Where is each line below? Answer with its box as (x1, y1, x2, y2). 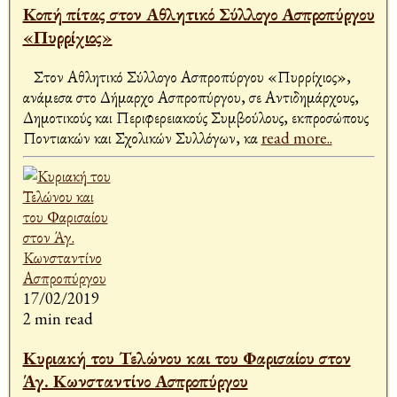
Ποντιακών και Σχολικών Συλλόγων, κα (22, 128, 261, 149)
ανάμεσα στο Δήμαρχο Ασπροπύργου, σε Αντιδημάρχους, (22, 87, 359, 108)
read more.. (261, 128, 332, 149)
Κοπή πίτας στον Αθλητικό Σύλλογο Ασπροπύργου (22, 3, 375, 27)
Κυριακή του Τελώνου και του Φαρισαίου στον (22, 346, 351, 370)
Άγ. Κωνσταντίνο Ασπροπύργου (22, 370, 248, 393)
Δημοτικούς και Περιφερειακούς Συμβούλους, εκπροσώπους (22, 107, 369, 128)
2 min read (22, 308, 93, 330)
